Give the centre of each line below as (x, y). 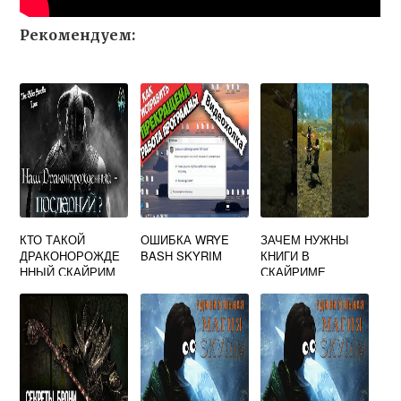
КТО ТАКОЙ (53, 239)
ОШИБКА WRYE (184, 239)
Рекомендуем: (78, 35)
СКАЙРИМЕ (294, 272)
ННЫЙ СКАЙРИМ (68, 272)
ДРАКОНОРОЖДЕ (70, 256)
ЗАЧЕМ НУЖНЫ (305, 239)
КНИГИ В (286, 256)
